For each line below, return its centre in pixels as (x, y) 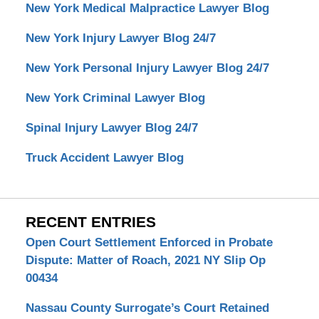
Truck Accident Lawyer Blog (104, 157)
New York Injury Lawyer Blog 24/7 (120, 38)
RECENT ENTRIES (90, 222)
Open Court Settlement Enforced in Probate (149, 242)
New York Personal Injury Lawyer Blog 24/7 (147, 68)
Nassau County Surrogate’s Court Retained (147, 308)
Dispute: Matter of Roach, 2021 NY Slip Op (145, 260)
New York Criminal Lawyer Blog (115, 98)
